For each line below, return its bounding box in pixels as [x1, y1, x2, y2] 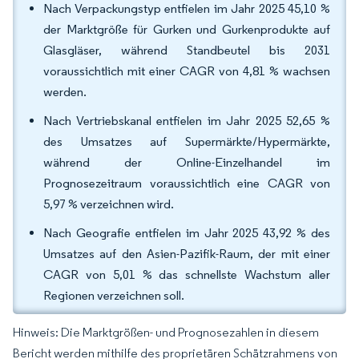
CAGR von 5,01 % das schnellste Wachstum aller [43, 267, 330, 282]
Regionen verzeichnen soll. [43, 288, 184, 303]
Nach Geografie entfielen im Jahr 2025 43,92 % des [43, 225, 330, 240]
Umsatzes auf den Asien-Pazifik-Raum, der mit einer [43, 246, 330, 261]
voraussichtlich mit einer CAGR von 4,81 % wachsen [43, 63, 330, 79]
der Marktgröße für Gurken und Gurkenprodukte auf [43, 22, 330, 37]
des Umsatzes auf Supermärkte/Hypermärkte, [43, 134, 330, 149]
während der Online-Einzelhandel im [43, 155, 330, 170]
